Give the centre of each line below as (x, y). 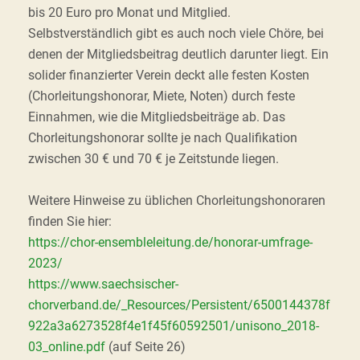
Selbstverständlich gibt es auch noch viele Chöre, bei (176, 33)
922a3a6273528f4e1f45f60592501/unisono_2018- (174, 326)
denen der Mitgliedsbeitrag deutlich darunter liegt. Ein (178, 54)
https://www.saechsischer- (103, 284)
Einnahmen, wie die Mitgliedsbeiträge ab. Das (157, 117)
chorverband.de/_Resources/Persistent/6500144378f (179, 305)
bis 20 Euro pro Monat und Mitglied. (129, 12)
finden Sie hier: (70, 221)
